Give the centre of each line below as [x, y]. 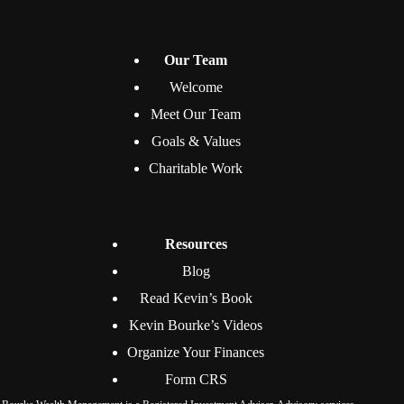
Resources [196, 244]
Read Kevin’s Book [196, 298]
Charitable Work [196, 168]
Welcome [196, 87]
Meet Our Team [196, 114]
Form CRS [196, 379]
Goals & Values [196, 141]
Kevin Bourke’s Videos [196, 325]
